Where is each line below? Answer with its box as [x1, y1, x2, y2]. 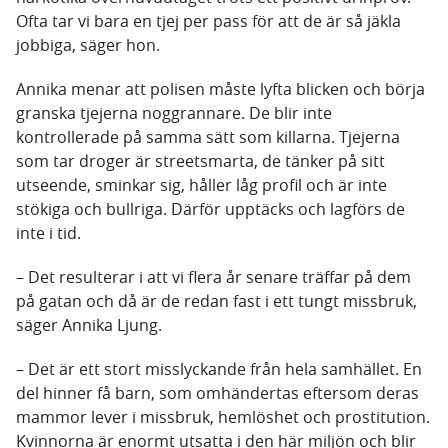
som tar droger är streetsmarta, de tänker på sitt [16, 150, 385, 173]
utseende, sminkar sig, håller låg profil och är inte [16, 174, 387, 197]
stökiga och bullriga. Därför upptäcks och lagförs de [16, 198, 405, 221]
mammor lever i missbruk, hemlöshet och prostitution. [16, 406, 430, 429]
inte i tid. [16, 222, 81, 245]
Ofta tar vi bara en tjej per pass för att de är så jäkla [16, 10, 401, 33]
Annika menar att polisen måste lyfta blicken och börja [16, 78, 425, 101]
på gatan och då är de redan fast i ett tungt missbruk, [16, 290, 417, 313]
